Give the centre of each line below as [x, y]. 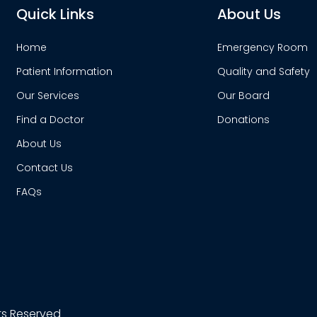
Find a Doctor [51, 120]
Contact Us [45, 168]
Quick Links [56, 14]
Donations [243, 120]
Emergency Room [262, 47]
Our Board [243, 96]
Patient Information [65, 71]
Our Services [48, 96]
